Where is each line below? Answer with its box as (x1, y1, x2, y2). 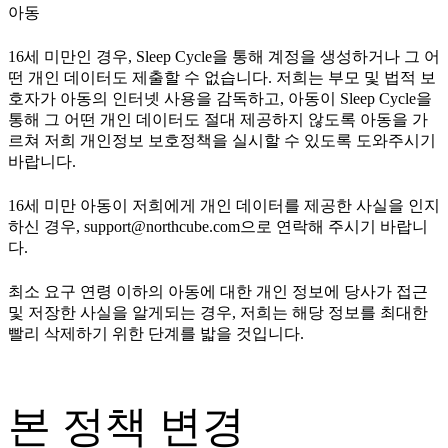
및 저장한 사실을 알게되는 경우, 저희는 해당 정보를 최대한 (8, 304, 428, 322)
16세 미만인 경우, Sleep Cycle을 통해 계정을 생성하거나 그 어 (8, 48, 440, 66)
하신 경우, (8, 218, 84, 236)
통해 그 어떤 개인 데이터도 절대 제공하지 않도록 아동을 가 (8, 111, 428, 129)
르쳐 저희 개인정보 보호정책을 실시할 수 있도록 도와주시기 (8, 132, 436, 150)
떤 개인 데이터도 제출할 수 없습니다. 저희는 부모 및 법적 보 (8, 69, 436, 87)
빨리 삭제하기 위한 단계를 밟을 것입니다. (8, 325, 304, 343)
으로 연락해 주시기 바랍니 (240, 218, 428, 236)
